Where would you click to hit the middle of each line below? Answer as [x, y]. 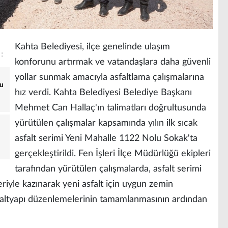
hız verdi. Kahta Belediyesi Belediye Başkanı [103, 92]
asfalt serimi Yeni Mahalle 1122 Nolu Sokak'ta [106, 138]
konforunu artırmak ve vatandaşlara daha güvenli [113, 62]
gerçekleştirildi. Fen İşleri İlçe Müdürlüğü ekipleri [113, 153]
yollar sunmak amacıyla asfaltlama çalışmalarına [109, 77]
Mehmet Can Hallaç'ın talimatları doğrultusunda [110, 108]
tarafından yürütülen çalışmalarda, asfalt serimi [108, 169]
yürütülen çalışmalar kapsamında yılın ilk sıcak [106, 123]
